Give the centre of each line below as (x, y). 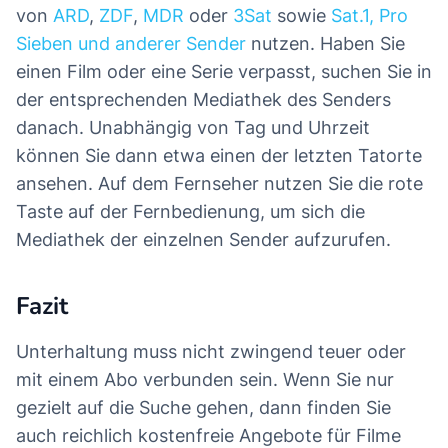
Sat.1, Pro (369, 16)
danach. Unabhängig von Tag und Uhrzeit (193, 128)
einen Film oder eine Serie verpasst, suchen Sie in (224, 72)
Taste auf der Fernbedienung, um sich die (190, 212)
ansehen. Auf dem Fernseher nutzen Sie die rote (219, 184)
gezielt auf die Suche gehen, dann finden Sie (203, 408)
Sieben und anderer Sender (131, 44)
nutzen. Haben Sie (325, 44)
